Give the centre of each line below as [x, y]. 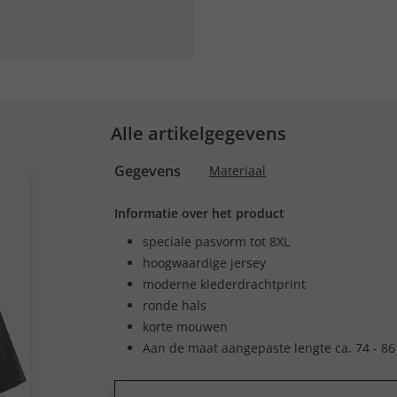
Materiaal [237, 171]
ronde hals [175, 305]
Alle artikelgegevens [198, 133]
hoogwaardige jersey [204, 263]
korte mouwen [185, 327]
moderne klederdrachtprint [224, 284]
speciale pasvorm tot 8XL [216, 241]
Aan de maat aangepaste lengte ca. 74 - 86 [269, 348]
